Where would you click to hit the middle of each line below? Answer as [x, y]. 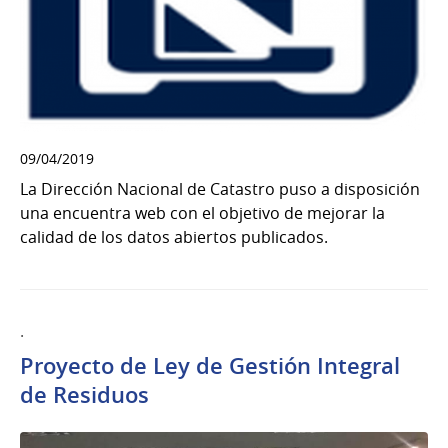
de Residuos [84, 394]
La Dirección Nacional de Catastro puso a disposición [220, 188]
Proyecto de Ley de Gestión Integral [210, 365]
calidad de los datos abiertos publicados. [174, 236]
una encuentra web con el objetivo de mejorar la [202, 212]
